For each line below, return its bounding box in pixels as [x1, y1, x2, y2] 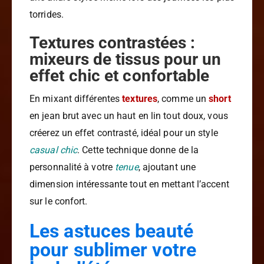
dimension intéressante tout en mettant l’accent [29, 179, 229, 190]
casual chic [29, 144, 78, 156]
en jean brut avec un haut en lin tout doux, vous [29, 110, 228, 122]
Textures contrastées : [29, 33, 196, 53]
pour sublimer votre [29, 239, 196, 262]
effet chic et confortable [29, 66, 210, 86]
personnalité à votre [29, 161, 115, 173]
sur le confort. [29, 196, 88, 207]
